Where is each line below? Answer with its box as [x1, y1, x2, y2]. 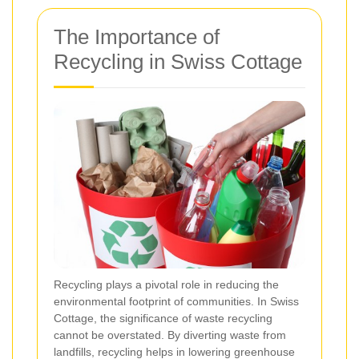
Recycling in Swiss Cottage [54, 49, 302, 74]
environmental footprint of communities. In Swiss [54, 294, 299, 308]
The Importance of [54, 24, 220, 49]
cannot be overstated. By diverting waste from [54, 328, 286, 341]
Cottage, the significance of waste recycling [54, 311, 272, 325]
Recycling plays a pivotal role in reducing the [54, 277, 279, 291]
